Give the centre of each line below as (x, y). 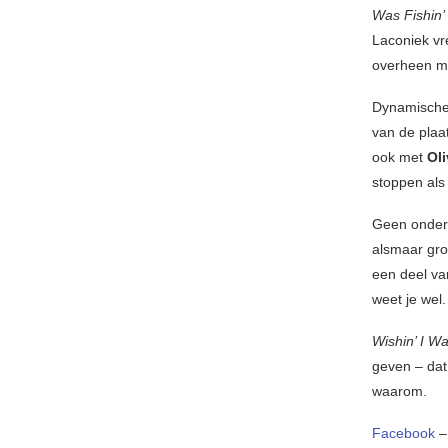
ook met (397, 156)
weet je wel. (409, 298)
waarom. (401, 390)
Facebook (403, 432)
